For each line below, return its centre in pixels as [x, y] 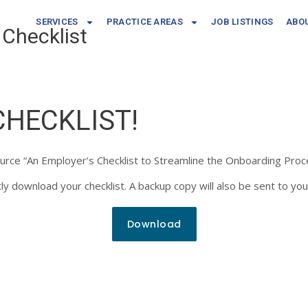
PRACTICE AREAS [144, 22]
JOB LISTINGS [242, 22]
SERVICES [57, 22]
